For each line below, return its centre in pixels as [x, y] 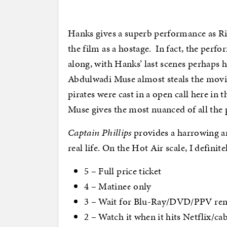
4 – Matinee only [118, 186]
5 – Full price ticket [123, 171]
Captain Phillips [100, 133]
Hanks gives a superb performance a [140, 33]
